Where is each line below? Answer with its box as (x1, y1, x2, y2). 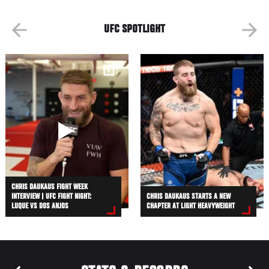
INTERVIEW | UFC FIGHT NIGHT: (11, 193, 92, 202)
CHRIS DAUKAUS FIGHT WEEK (11, 183, 88, 192)
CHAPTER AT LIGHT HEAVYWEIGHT (147, 202, 235, 211)
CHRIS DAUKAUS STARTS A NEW (147, 193, 231, 202)
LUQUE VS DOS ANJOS (11, 202, 69, 211)
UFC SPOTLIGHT (104, 23, 165, 37)
